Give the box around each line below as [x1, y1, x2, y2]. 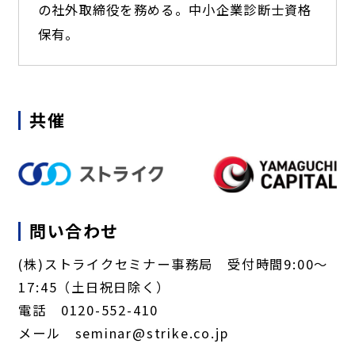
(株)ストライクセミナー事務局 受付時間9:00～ [18, 254, 329, 274]
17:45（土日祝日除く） [18, 277, 170, 297]
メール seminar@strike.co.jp [18, 323, 229, 343]
